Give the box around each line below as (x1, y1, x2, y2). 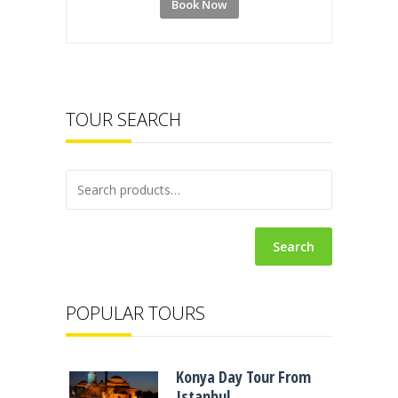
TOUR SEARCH (66, 107, 181, 131)
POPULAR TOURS (66, 300, 205, 325)
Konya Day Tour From (176, 365, 311, 387)
